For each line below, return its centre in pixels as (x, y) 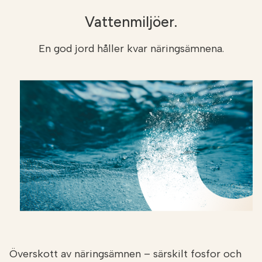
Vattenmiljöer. (131, 22)
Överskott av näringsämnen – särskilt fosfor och (125, 254)
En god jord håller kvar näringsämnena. (131, 49)
